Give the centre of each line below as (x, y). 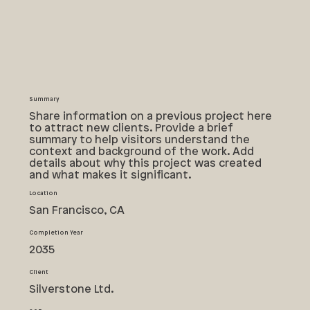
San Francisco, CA (77, 211)
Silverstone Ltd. (72, 290)
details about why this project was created (146, 163)
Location (44, 194)
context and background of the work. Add (142, 152)
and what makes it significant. (111, 175)
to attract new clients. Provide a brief (131, 128)
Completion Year (56, 233)
